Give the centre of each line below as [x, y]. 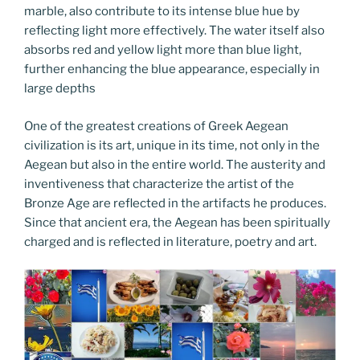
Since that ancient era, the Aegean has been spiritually [177, 222]
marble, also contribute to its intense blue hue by [162, 11]
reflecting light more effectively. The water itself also [174, 31]
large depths [60, 88]
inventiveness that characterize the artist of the [159, 184]
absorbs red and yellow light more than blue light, [163, 50]
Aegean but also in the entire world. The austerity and [175, 164]
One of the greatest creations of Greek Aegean [156, 126]
